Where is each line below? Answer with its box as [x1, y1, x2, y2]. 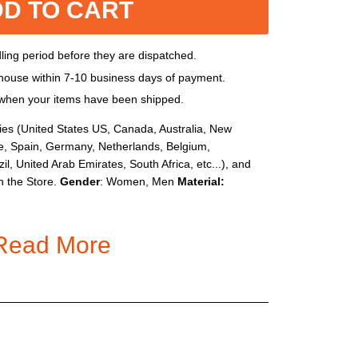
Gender [60, 175, 100, 189]
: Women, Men [100, 175, 177, 189]
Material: [177, 175, 225, 189]
